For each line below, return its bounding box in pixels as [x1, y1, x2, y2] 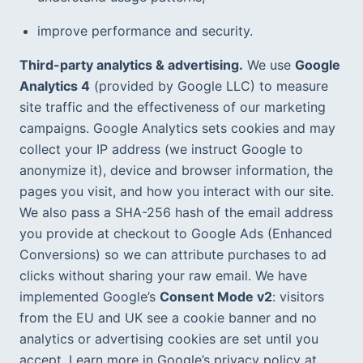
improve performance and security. [37, 22, 253, 39]
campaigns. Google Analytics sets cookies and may [19, 119, 335, 136]
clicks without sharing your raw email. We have [19, 267, 307, 284]
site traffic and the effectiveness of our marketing [19, 98, 326, 115]
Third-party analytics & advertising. [19, 56, 243, 73]
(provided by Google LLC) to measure [90, 77, 328, 94]
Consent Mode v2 [160, 288, 272, 305]
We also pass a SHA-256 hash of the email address [19, 203, 333, 220]
